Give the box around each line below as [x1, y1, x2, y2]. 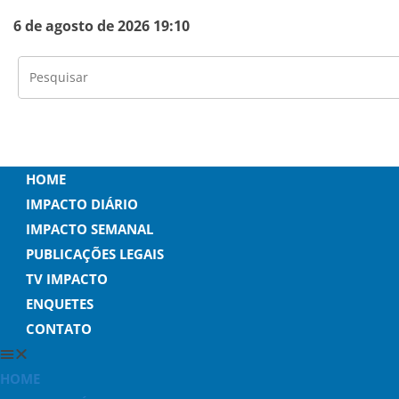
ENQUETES [26, 295, 94, 313]
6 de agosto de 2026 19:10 [13, 16, 190, 36]
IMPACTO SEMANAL [26, 220, 153, 238]
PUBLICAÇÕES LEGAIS [26, 245, 164, 263]
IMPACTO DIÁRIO [26, 195, 138, 213]
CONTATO [26, 320, 92, 338]
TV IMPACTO [26, 270, 108, 288]
